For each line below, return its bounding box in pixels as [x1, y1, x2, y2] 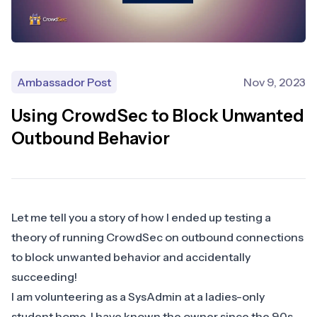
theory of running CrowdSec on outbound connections [11, 230, 304, 245]
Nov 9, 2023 [243, 75, 306, 90]
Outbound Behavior [11, 128, 170, 149]
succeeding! [11, 270, 79, 284]
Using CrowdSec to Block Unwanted [11, 105, 304, 127]
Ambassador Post [17, 75, 111, 90]
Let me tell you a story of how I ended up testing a [11, 210, 271, 225]
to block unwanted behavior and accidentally [11, 250, 250, 265]
